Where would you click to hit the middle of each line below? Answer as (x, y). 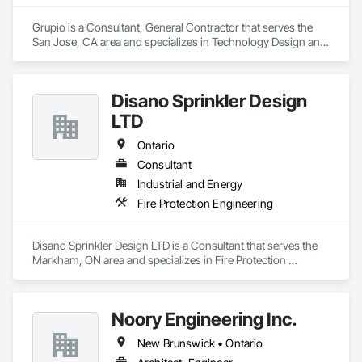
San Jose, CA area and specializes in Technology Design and (179, 42)
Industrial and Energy (190, 184)
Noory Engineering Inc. (204, 319)
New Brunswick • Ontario (200, 343)
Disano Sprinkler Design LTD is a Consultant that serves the (175, 245)
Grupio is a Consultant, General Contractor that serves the (173, 27)
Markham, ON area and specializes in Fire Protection (159, 260)
